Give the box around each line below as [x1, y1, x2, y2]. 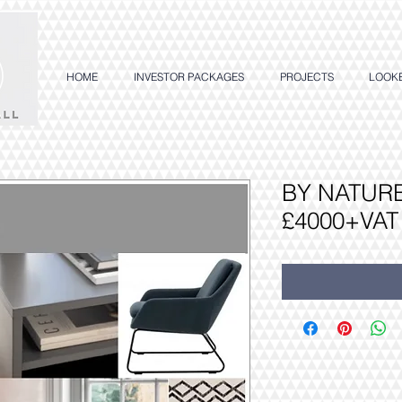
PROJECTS [279, 70, 334, 83]
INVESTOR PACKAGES [134, 70, 244, 83]
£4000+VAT [282, 206, 398, 235]
